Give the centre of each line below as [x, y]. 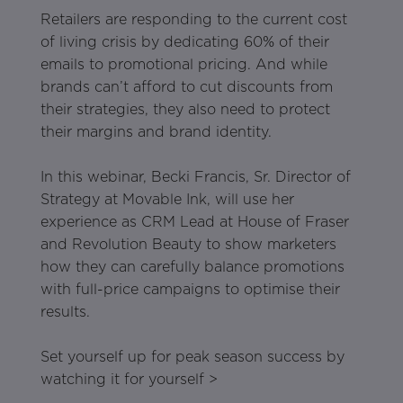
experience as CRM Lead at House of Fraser [194, 222]
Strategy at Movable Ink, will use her [167, 200]
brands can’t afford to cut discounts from [186, 87]
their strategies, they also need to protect [185, 110]
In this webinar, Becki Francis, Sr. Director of [195, 177]
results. [65, 312]
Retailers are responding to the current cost [193, 20]
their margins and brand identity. [156, 132]
